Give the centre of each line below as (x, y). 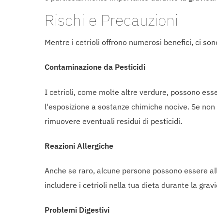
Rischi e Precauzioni (111, 20)
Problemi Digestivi (77, 210)
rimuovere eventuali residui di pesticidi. (113, 121)
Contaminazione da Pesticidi (95, 67)
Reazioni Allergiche (79, 146)
